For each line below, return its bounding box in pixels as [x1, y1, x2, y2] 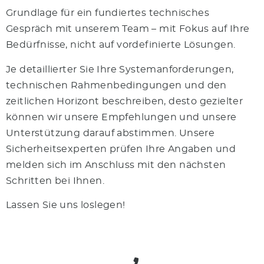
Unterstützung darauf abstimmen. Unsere [6, 128, 215, 138]
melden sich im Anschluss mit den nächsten [6, 160, 226, 170]
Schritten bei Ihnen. [6, 176, 104, 186]
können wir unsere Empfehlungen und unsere [6, 112, 237, 122]
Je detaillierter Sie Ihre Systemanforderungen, [6, 64, 234, 74]
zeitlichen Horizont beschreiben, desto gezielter [6, 96, 243, 106]
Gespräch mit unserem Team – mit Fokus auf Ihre [6, 24, 250, 34]
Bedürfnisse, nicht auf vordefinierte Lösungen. [6, 40, 236, 50]
